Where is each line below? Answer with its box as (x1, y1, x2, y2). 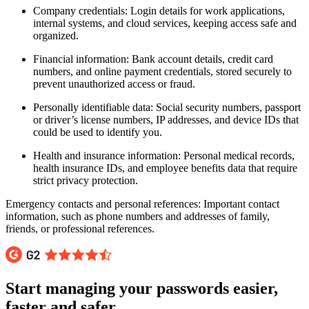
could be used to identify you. (33, 126, 162, 139)
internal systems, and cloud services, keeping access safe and (33, 17, 297, 30)
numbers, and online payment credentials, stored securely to (33, 66, 292, 78)
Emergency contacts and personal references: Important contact (6, 198, 279, 210)
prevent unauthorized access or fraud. (33, 78, 195, 90)
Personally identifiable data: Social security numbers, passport (33, 101, 301, 114)
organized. (33, 30, 79, 42)
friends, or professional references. (6, 223, 154, 235)
